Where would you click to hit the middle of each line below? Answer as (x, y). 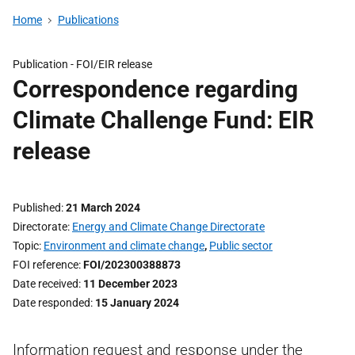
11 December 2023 (130, 284)
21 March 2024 (103, 208)
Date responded (52, 303)
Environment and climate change (124, 246)
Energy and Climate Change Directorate (168, 227)
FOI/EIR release (114, 64)
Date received (46, 284)
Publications (88, 20)
